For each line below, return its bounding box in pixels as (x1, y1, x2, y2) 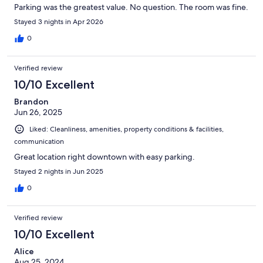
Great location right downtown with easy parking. (14, 151, 195, 163)
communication (14, 137, 64, 147)
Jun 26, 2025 (14, 107, 62, 118)
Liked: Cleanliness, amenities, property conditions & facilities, (29, 124, 224, 134)
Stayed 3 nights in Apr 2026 (14, 17, 103, 27)
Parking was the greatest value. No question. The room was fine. (14, 2, 248, 13)
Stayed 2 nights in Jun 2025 (14, 167, 103, 177)
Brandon (14, 96, 49, 107)
